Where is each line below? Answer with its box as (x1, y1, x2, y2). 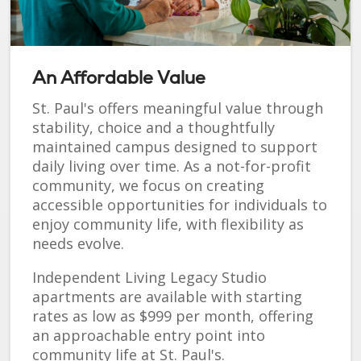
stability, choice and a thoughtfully (32, 118, 275, 138)
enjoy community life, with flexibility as (32, 214, 304, 234)
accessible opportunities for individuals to (32, 195, 327, 215)
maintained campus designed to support (32, 137, 317, 157)
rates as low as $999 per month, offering (32, 306, 313, 326)
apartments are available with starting (32, 287, 302, 307)
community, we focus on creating (32, 176, 264, 196)
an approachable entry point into (32, 326, 265, 346)
